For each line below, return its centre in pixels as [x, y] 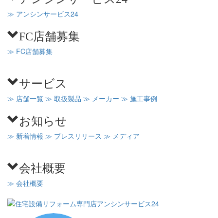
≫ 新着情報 [25, 136]
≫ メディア [122, 136]
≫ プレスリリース [73, 136]
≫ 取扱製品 [63, 98]
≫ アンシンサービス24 [43, 13]
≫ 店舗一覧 [25, 98]
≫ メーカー [101, 98]
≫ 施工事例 [139, 98]
